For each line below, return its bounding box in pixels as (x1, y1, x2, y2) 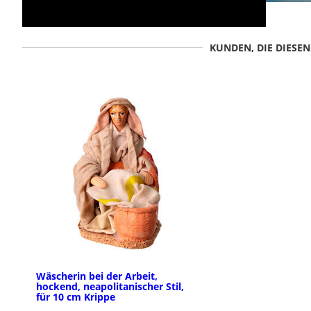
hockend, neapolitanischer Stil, (36, 280, 184, 294)
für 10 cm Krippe (36, 290, 115, 304)
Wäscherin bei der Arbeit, (36, 269, 158, 283)
